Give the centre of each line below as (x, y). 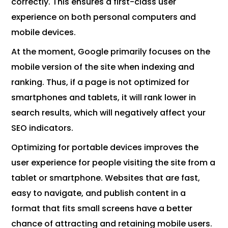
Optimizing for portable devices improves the (105, 148)
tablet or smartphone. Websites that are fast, (106, 178)
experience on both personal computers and (104, 17)
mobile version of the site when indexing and (103, 67)
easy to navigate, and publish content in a (99, 193)
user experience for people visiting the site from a (113, 163)
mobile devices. (44, 33)
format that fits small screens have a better (102, 209)
